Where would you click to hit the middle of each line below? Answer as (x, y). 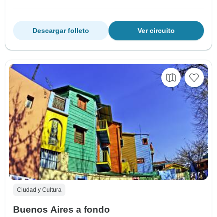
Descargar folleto (61, 31)
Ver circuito (156, 31)
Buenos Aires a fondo (62, 210)
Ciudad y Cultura (39, 190)
